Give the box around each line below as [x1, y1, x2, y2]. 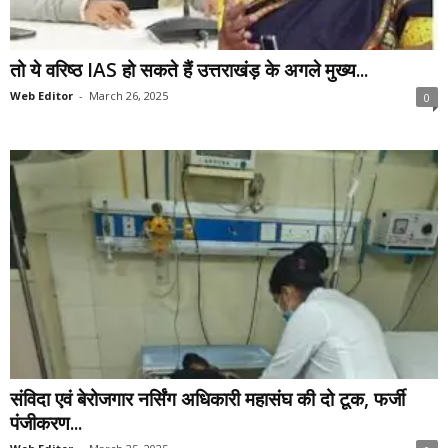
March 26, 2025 [89, 88, 168, 104]
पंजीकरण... [10, 409, 82, 436]
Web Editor [10, 88, 73, 104]
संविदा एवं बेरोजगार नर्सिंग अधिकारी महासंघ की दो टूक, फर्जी [10, 385, 405, 412]
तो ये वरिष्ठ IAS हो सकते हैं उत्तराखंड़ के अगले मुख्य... [10, 57, 368, 84]
